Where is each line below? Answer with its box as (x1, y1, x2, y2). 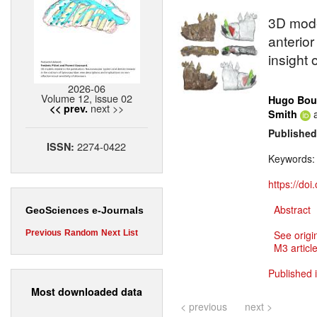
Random (64, 228, 98, 238)
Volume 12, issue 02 (41, 91, 132, 106)
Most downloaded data (31, 284, 142, 299)
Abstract (274, 202, 311, 217)
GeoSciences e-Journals (25, 204, 144, 217)
